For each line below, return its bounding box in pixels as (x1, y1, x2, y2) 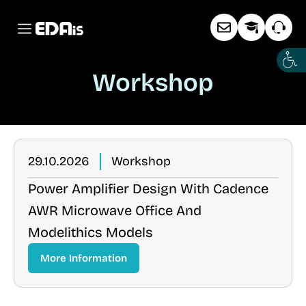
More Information (40, 252, 127, 264)
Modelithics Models (28, 224, 153, 240)
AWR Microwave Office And (28, 202, 201, 219)
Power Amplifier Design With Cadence (28, 180, 268, 197)
